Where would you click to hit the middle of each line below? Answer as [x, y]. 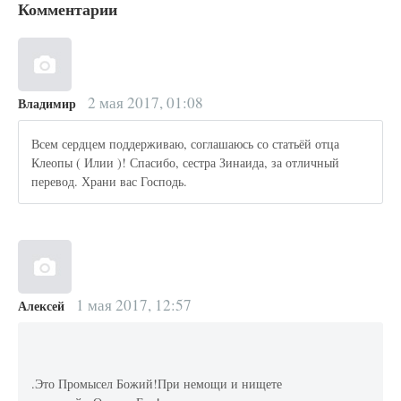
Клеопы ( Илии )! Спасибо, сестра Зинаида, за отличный [186, 162]
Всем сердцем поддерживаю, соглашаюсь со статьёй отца [186, 143]
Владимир [47, 104]
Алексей [41, 306]
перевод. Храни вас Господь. [110, 181]
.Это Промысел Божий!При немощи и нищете [157, 383]
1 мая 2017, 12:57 [132, 305]
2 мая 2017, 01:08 [143, 103]
